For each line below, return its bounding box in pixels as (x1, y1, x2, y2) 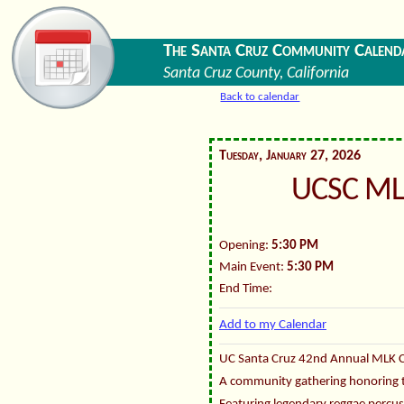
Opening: (219, 239, 271, 253)
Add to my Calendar (219, 318, 326, 333)
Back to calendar (220, 91, 300, 104)
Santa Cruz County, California (162, 66, 349, 81)
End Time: (219, 282, 272, 297)
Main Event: (219, 261, 287, 275)
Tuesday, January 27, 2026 (219, 148, 361, 163)
